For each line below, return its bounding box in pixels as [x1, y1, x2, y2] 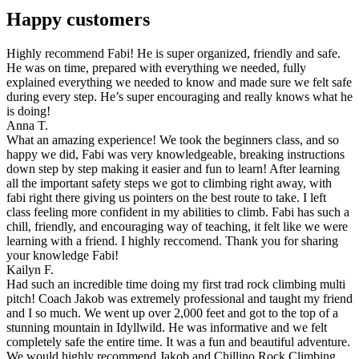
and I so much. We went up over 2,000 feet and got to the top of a [6, 306, 338, 321]
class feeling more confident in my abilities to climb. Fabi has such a [6, 205, 349, 220]
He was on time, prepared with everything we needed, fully [6, 61, 306, 75]
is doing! [6, 104, 50, 119]
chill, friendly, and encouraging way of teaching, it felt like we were [6, 220, 348, 234]
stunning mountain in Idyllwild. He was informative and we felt [6, 321, 327, 335]
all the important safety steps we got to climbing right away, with [6, 176, 332, 191]
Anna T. [6, 119, 48, 133]
